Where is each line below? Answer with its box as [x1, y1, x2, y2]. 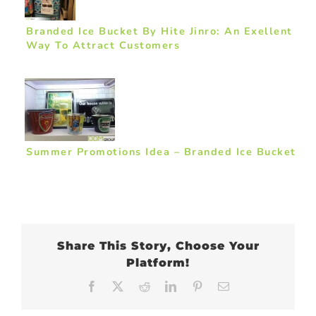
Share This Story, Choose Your [56, 239, 260, 253]
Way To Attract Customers [26, 38, 180, 53]
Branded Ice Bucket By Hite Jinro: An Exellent [26, 24, 293, 39]
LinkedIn [176, 280, 226, 292]
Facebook [97, 280, 150, 292]
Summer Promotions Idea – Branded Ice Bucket [26, 145, 296, 159]
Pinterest [203, 280, 251, 292]
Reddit [150, 280, 186, 292]
